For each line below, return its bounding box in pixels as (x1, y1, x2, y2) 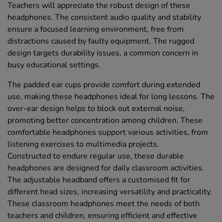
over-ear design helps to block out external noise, (7, 103, 185, 114)
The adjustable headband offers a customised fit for (7, 174, 190, 185)
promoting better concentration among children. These (7, 114, 203, 126)
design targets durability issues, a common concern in (7, 47, 198, 58)
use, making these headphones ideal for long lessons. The (7, 91, 215, 102)
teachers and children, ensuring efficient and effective (7, 210, 197, 221)
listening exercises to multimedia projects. (7, 138, 159, 150)
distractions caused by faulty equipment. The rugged (7, 35, 194, 47)
